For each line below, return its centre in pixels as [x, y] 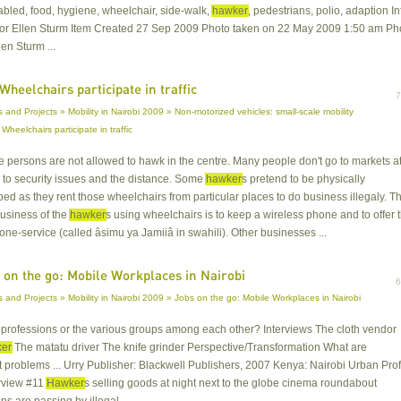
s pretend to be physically [303, 179]
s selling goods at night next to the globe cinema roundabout [230, 384]
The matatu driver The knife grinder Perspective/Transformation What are [189, 348]
